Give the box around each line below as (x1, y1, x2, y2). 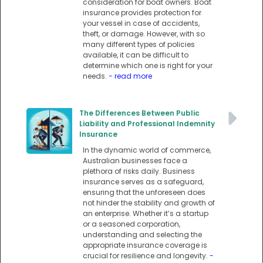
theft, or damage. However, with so (83, 29, 205, 39)
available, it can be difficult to (83, 50, 188, 60)
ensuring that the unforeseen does (83, 187, 205, 198)
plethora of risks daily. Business (83, 166, 195, 177)
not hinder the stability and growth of (83, 198, 215, 208)
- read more (109, 71, 152, 82)
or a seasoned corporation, (83, 219, 180, 230)
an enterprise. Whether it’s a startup (83, 208, 208, 219)
